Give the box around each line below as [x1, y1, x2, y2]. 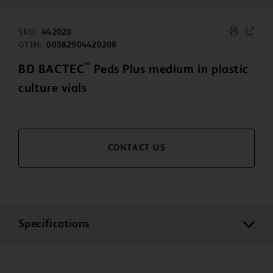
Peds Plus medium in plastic [90, 64, 249, 77]
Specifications [18, 219, 90, 230]
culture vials [18, 83, 87, 96]
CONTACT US [107, 144, 166, 153]
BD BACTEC [18, 64, 85, 77]
